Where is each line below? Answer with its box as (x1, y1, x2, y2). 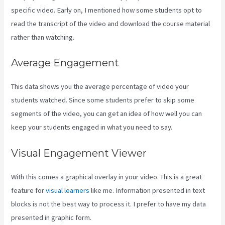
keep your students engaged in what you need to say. (11, 123, 173, 132)
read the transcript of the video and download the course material (11, 19, 210, 28)
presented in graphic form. (11, 212, 92, 222)
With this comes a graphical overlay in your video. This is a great (11, 172, 202, 181)
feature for (11, 185, 46, 195)
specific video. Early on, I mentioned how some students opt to (11, 5, 202, 15)
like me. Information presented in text (89, 185, 205, 195)
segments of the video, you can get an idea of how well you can (11, 109, 202, 119)
